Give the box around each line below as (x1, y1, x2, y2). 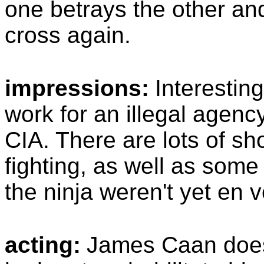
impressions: (5, 75, 149, 101)
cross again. (5, 22, 131, 48)
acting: (5, 232, 81, 258)
